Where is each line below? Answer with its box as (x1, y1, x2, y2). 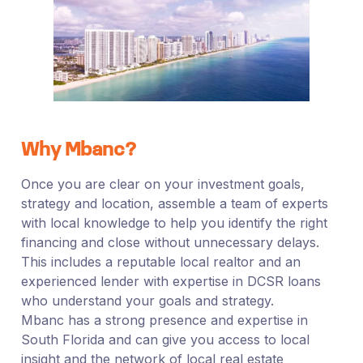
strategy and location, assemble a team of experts (20, 194, 328, 211)
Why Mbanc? (20, 140, 136, 160)
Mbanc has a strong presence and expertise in (20, 311, 308, 328)
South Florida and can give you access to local (20, 331, 310, 348)
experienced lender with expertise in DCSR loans (20, 272, 321, 289)
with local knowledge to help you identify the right (20, 214, 327, 231)
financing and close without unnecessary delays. (20, 233, 319, 250)
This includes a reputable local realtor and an (20, 253, 301, 270)
